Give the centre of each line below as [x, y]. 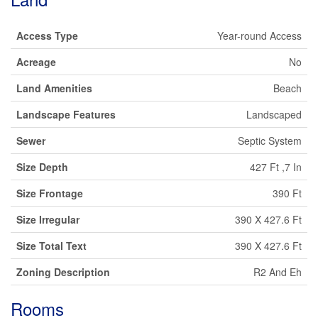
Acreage [36, 62]
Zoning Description [63, 272]
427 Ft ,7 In [276, 167]
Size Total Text [51, 246]
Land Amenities [54, 88]
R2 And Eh [278, 272]
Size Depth [42, 167]
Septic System [270, 141]
